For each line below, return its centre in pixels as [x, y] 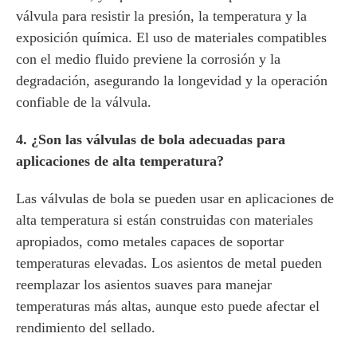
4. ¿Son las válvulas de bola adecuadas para [151, 139]
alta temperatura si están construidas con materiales [165, 220]
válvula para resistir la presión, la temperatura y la [161, 16]
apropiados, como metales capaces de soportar [150, 241]
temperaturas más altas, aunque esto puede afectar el [168, 306]
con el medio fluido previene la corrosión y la [148, 59]
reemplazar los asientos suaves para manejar [144, 284]
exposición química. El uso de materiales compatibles [171, 37]
